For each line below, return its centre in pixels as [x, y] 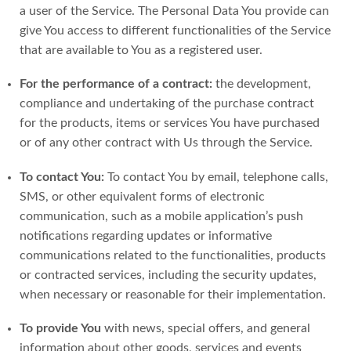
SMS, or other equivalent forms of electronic [142, 196]
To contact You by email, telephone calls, [216, 177]
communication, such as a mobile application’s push [161, 216]
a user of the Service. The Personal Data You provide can [174, 11]
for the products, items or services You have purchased [170, 123]
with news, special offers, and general [206, 329]
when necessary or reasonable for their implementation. [173, 294]
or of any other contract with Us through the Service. [166, 143]
